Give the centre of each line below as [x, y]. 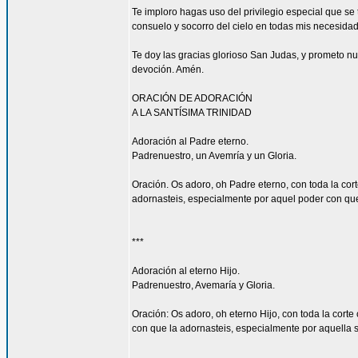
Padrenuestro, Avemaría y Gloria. [203, 285]
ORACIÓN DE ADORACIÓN [192, 98]
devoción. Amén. [168, 70]
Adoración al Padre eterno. [190, 141]
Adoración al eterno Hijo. [186, 271]
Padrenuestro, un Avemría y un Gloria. [214, 156]
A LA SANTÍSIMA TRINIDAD [192, 113]
